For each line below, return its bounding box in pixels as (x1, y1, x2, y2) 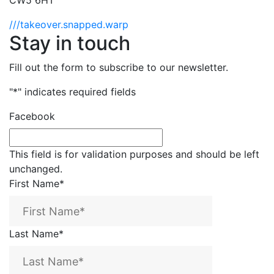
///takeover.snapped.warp (9, 18, 128, 31)
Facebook (9, 110, 55, 123)
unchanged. (9, 163, 62, 176)
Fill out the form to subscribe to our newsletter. (9, 61, 228, 74)
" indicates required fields (18, 86, 136, 98)
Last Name (9, 228, 59, 240)
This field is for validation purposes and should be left (9, 148, 259, 161)
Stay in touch (9, 31, 130, 56)
